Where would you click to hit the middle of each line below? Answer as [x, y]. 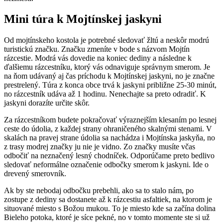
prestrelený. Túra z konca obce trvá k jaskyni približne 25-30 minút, [110, 85]
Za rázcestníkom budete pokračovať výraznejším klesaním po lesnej [110, 120]
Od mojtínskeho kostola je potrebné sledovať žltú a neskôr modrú [107, 40]
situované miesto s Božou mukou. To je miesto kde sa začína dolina [110, 209]
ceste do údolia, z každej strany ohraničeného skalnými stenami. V [108, 129]
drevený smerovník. [35, 174]
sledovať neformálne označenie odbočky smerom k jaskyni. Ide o [106, 165]
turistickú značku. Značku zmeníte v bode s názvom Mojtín [97, 49]
